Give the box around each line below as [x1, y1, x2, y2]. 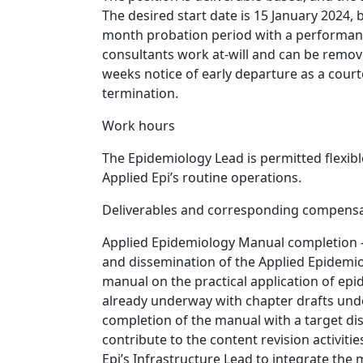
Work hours [102, 117, 175, 135]
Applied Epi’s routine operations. [102, 169, 301, 186]
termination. [102, 84, 178, 102]
